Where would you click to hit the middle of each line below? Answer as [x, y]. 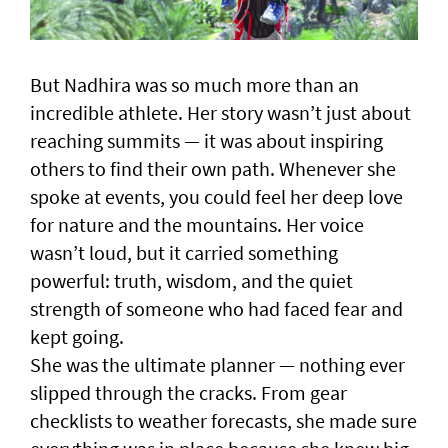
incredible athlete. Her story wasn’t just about [220, 112]
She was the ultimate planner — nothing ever [217, 364]
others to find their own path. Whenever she [213, 168]
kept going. [77, 336]
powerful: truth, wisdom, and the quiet [191, 280]
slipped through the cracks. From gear [188, 392]
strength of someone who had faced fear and [216, 308]
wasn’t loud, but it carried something [184, 252]
